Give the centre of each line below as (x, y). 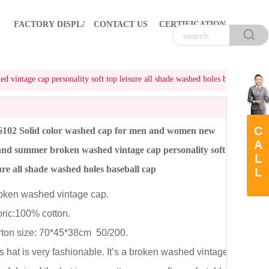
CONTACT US (121, 24)
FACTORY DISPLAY (53, 24)
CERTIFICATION (192, 24)
